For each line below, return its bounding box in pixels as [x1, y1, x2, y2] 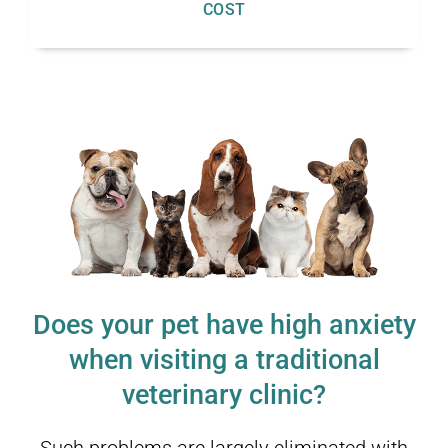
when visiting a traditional [68, 344, 380, 377]
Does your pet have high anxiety [32, 309, 416, 342]
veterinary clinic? [122, 379, 326, 412]
